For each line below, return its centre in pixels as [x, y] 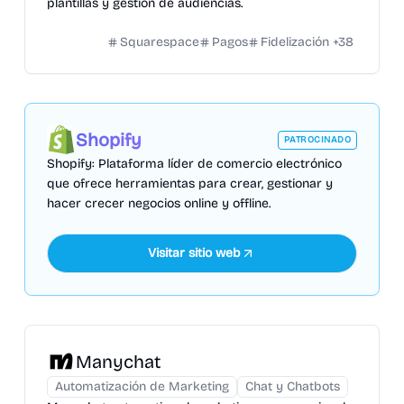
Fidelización [295, 42]
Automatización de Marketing [142, 386]
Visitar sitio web [195, 253]
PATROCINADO [317, 140]
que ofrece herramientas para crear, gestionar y [189, 184]
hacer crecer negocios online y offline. [158, 203]
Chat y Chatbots [292, 386]
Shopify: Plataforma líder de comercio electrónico [194, 164]
